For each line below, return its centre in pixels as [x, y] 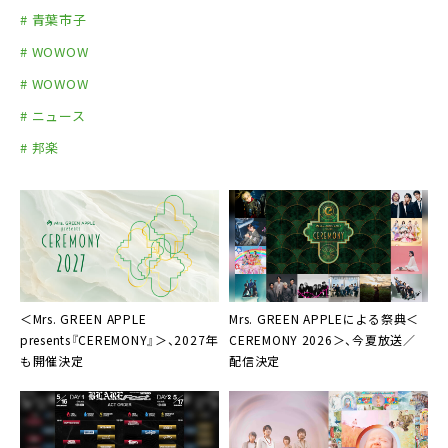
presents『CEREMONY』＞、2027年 [119, 340]
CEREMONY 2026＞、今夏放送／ [322, 340]
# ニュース [53, 116]
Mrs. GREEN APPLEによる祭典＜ [324, 319]
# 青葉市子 [53, 20]
